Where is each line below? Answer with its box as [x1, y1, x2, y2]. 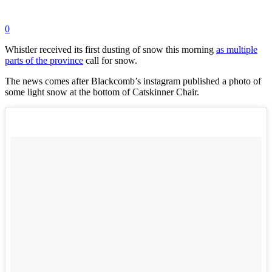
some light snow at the [5, 87, 93, 97]
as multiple [216, 44, 257, 55]
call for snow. [83, 55, 137, 66]
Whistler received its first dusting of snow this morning [5, 44, 216, 55]
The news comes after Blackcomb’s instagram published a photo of [5, 76, 261, 86]
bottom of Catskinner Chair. [93, 87, 199, 97]
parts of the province [5, 55, 83, 66]
